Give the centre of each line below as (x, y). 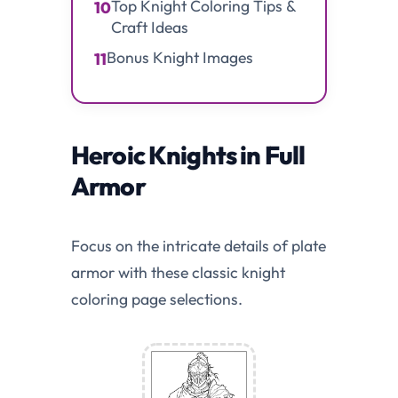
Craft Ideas (150, 28)
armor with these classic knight (178, 273)
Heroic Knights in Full (188, 155)
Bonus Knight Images (180, 58)
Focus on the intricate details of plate (199, 246)
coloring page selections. (157, 299)
